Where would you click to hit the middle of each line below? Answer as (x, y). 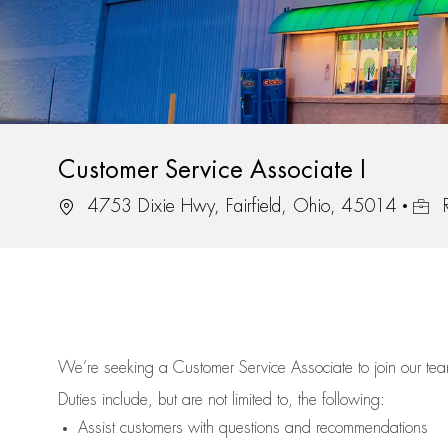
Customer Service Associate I (212, 170)
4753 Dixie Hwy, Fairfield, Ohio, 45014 (239, 206)
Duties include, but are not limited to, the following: (221, 400)
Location (84, 205)
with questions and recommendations (305, 428)
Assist (96, 428)
